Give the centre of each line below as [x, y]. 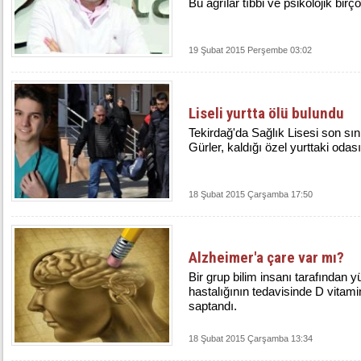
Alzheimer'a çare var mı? [266, 257]
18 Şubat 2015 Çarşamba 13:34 [251, 338]
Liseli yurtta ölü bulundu [266, 113]
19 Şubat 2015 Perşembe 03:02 [250, 50]
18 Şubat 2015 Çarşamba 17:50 [251, 194]
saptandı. [213, 306]
